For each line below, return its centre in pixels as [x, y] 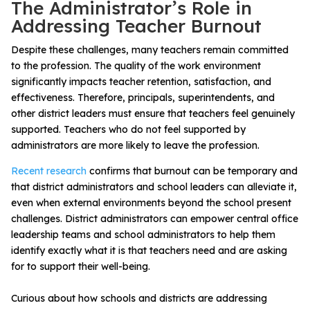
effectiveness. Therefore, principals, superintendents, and [143, 97]
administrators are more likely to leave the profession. [135, 145]
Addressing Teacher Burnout [136, 26]
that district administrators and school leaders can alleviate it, [154, 186]
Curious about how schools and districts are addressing [139, 298]
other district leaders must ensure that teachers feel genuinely [153, 113]
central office [267, 218]
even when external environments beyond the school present [151, 202]
